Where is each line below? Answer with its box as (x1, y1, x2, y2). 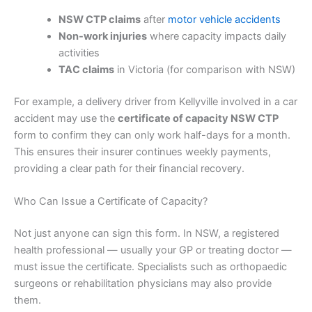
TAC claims (58, 63, 114, 76)
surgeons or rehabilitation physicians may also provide (14, 277, 272, 290)
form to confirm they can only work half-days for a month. (14, 128, 290, 141)
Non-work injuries (58, 30, 147, 42)
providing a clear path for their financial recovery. (14, 162, 244, 175)
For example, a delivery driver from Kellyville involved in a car (14, 95, 297, 108)
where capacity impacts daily (146, 30, 286, 42)
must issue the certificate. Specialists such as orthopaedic (14, 260, 287, 274)
